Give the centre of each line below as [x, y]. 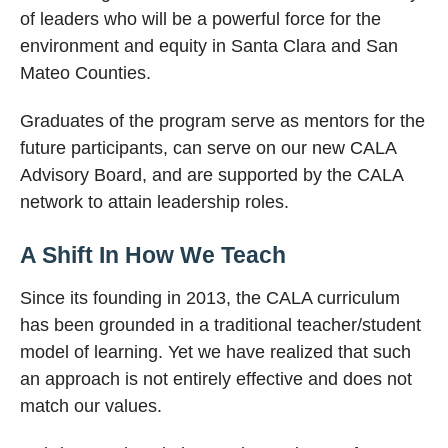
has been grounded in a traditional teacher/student [220, 325]
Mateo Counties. [85, 73]
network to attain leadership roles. [154, 202]
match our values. [91, 406]
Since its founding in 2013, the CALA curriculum [210, 298]
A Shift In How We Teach [153, 255]
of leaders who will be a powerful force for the [200, 19]
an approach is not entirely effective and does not [216, 379]
